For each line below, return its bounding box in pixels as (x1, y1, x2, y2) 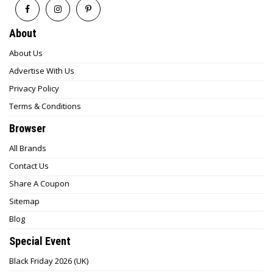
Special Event (9, 235, 71, 247)
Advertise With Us (9, 65, 74, 76)
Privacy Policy (9, 83, 59, 94)
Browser (9, 122, 46, 135)
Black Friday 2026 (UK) (9, 255, 88, 266)
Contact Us (9, 160, 49, 171)
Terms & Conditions (9, 101, 81, 112)
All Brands (9, 143, 46, 154)
